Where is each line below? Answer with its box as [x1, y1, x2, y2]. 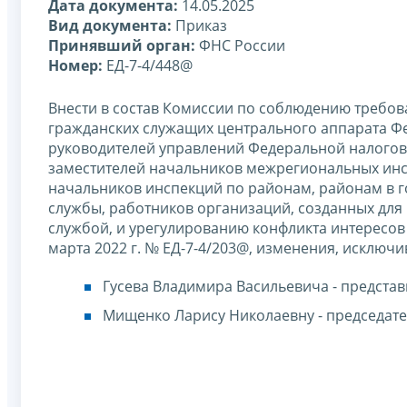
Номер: [48, 55, 103, 75]
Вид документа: [48, 15, 172, 35]
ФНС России [195, 35, 285, 55]
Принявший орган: [48, 35, 195, 55]
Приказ [172, 15, 227, 35]
